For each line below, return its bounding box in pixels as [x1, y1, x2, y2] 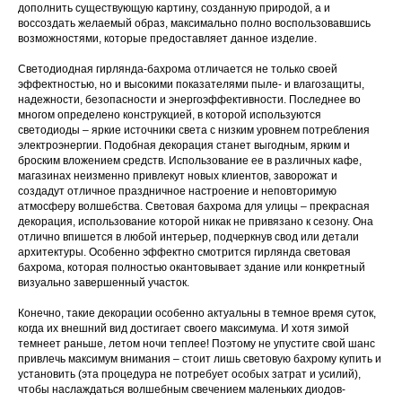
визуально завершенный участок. [18, 275, 189, 289]
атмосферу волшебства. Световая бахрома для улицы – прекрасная [18, 199, 370, 213]
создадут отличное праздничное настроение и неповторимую [18, 184, 336, 197]
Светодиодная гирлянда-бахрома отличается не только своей [18, 62, 337, 75]
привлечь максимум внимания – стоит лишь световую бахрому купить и [18, 352, 381, 365]
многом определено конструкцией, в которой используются [18, 108, 321, 121]
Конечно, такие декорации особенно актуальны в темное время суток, [18, 306, 376, 319]
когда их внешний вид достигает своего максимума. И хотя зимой [18, 321, 349, 335]
